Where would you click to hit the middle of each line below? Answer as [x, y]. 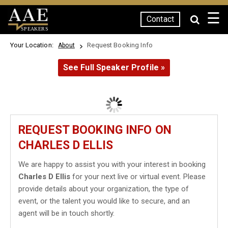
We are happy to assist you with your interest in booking [112, 164]
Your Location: [34, 45]
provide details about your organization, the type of [104, 189]
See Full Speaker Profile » [114, 67]
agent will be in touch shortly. [66, 213]
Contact [160, 19]
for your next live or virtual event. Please [138, 177]
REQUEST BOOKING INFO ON [95, 130]
